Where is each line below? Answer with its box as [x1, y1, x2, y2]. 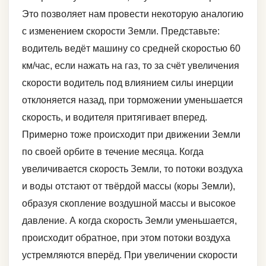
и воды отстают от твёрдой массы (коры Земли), [22, 180, 235, 191]
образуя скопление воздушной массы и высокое [22, 198, 236, 208]
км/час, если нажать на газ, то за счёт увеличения [22, 60, 239, 71]
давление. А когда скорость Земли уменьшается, [22, 215, 237, 226]
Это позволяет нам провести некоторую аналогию [22, 8, 243, 19]
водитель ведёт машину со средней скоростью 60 [22, 43, 240, 53]
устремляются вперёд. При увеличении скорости [22, 249, 237, 260]
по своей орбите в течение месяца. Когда [22, 146, 204, 157]
